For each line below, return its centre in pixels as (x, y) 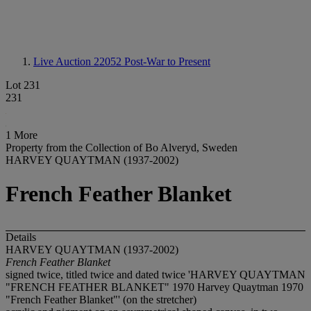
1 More (22, 135)
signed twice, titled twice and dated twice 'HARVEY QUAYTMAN (155, 274)
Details (21, 237)
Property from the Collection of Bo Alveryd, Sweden (121, 148)
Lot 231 (23, 85)
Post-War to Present (167, 61)
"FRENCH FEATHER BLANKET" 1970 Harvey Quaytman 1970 (154, 287)
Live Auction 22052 (79, 61)
